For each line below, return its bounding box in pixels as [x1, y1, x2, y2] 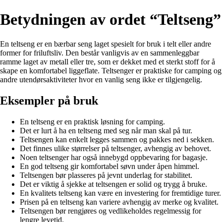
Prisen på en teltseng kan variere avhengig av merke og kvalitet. [20, 197, 219, 206]
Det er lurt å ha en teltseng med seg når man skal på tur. [20, 126, 192, 135]
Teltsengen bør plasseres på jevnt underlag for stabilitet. [20, 170, 192, 179]
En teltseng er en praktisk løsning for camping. [20, 117, 165, 126]
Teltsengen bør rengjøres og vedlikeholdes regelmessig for [20, 206, 201, 215]
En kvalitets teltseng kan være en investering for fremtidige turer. [20, 188, 221, 197]
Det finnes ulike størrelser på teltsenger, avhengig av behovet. [20, 144, 211, 153]
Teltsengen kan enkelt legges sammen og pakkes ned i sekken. [20, 135, 214, 144]
